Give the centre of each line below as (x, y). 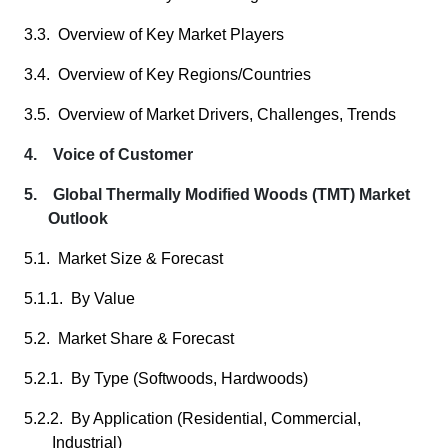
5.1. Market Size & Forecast (123, 258)
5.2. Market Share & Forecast (129, 338)
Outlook (78, 218)
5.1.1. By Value (79, 298)
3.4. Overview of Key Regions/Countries (167, 74)
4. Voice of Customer (108, 154)
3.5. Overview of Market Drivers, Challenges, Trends (210, 114)
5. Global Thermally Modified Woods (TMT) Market (217, 194)
